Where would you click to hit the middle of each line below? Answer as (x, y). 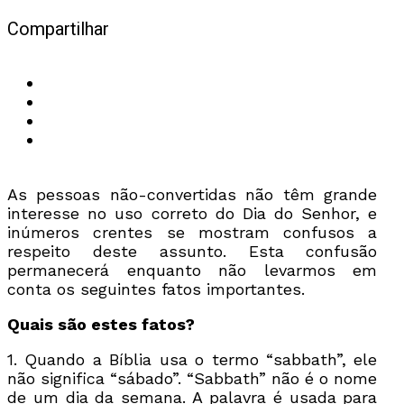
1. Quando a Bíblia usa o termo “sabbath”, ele (193, 359)
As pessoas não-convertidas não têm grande (193, 194)
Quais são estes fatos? (101, 324)
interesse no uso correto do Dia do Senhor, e (193, 213)
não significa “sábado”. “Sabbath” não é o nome (193, 378)
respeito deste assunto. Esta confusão (193, 251)
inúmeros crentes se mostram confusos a (193, 232)
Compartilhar (58, 30)
